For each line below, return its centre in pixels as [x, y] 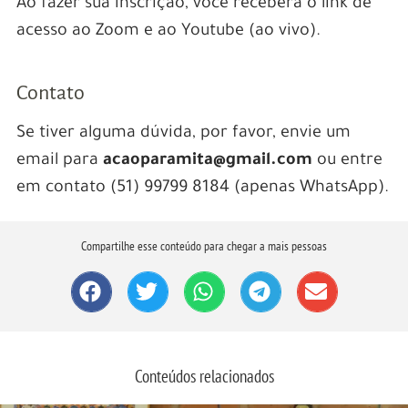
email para [59, 161]
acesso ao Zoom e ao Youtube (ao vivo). [168, 31]
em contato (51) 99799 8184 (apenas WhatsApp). [202, 188]
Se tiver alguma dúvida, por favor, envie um [183, 133]
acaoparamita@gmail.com [209, 161]
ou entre [349, 161]
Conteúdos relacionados [204, 377]
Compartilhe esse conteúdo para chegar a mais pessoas [204, 245]
